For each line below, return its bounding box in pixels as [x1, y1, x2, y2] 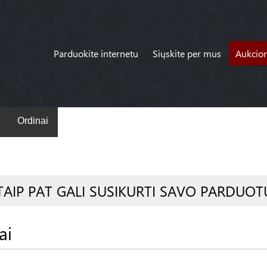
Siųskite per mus [152, 47, 221, 60]
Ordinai [17, 116, 48, 126]
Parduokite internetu [53, 47, 138, 60]
